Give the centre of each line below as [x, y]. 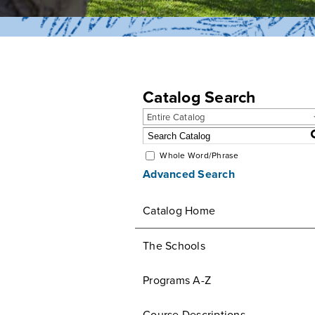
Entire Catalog [176, 117]
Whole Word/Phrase [199, 156]
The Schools [174, 246]
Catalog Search [199, 98]
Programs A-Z [177, 281]
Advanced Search [189, 175]
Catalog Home [179, 211]
